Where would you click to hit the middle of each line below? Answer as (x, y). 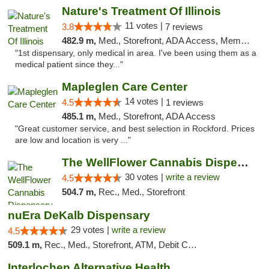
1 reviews (184, 102)
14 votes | (145, 101)
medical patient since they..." (69, 65)
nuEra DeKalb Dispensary (79, 215)
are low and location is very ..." (73, 140)
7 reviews (184, 27)
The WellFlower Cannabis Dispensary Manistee (243, 162)
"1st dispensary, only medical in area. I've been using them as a (136, 53)
